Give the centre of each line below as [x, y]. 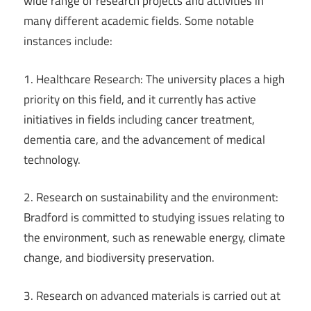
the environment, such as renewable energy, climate [154, 238]
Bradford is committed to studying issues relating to [154, 218]
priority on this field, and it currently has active [140, 99]
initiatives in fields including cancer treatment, [139, 119]
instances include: [68, 41]
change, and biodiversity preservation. [119, 258]
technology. [52, 159]
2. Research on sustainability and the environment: [151, 197]
